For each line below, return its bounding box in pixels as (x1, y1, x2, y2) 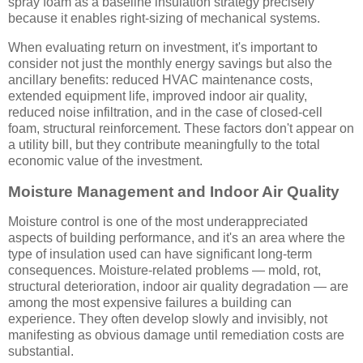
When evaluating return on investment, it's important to (8, 40, 318, 54)
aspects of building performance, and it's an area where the (8, 231, 345, 246)
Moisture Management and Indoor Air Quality (8, 182, 340, 200)
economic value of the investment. (8, 153, 203, 168)
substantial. (8, 344, 74, 359)
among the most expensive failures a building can (8, 296, 292, 310)
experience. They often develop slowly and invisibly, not (8, 312, 327, 327)
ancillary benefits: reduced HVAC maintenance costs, (8, 72, 313, 87)
